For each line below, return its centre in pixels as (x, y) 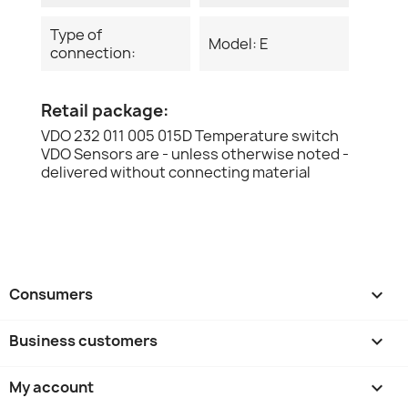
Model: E (239, 43)
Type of (76, 34)
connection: (93, 52)
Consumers (51, 294)
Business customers (83, 340)
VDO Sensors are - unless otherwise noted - (195, 153)
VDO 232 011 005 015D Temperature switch (190, 135)
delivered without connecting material (176, 172)
